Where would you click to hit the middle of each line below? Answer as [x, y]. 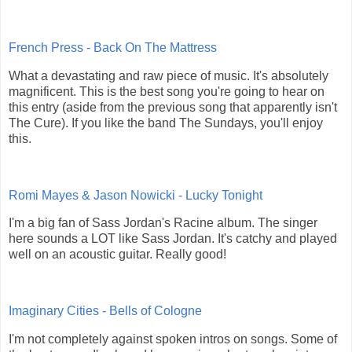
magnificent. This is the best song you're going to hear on [167, 91]
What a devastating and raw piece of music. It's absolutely [169, 75]
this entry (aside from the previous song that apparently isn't [173, 107]
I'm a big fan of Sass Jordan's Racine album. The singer [163, 223]
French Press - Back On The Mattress [114, 48]
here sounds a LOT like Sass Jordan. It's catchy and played [173, 239]
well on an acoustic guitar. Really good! [117, 255]
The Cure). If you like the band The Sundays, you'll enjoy [166, 123]
